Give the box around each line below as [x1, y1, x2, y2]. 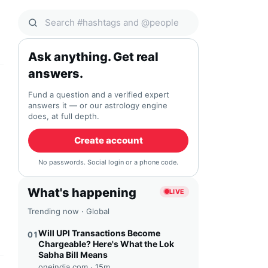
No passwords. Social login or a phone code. [38, 158, 178, 166]
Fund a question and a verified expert [28, 90, 169, 99]
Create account [74, 135, 143, 146]
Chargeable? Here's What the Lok [38, 239, 174, 249]
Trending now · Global [28, 206, 109, 216]
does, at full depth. [28, 111, 99, 121]
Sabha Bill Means [38, 249, 108, 260]
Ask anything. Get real [28, 50, 159, 64]
